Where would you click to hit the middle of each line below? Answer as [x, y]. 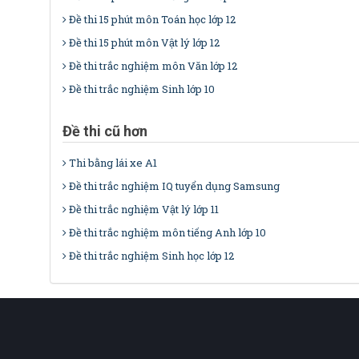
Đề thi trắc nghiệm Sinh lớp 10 [142, 89]
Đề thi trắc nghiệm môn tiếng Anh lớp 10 [167, 233]
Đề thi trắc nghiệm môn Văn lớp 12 [153, 66]
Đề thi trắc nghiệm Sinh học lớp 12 [151, 256]
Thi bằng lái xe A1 [113, 163]
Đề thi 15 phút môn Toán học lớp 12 [152, 20]
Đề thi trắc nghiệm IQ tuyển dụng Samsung [174, 186]
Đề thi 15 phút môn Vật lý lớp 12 [144, 43]
